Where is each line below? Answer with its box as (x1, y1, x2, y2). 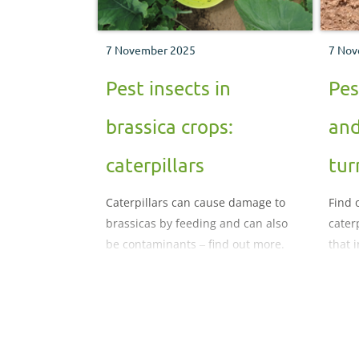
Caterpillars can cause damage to (106, 195, 285, 211)
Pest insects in (106, 76, 231, 100)
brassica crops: (106, 115, 233, 139)
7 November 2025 (106, 42, 196, 58)
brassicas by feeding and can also (106, 216, 288, 232)
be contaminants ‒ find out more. (106, 236, 284, 252)
